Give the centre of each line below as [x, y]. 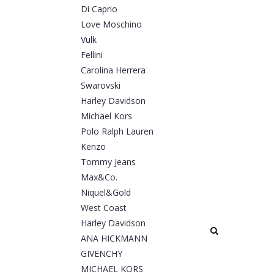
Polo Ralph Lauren [117, 131]
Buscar [232, 230]
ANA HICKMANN [114, 239]
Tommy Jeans [108, 162]
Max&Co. [99, 177]
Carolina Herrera [113, 70]
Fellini [92, 55]
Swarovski [101, 86]
